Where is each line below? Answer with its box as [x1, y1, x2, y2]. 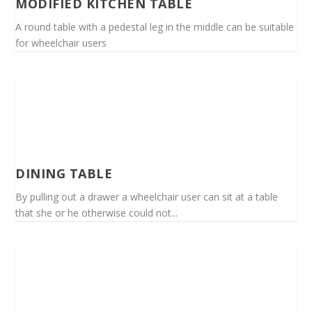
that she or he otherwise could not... [15, 205, 178, 219]
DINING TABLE [15, 164, 113, 182]
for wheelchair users [15, 36, 107, 49]
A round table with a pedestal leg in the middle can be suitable [15, 19, 295, 33]
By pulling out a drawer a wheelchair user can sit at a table [15, 189, 279, 203]
